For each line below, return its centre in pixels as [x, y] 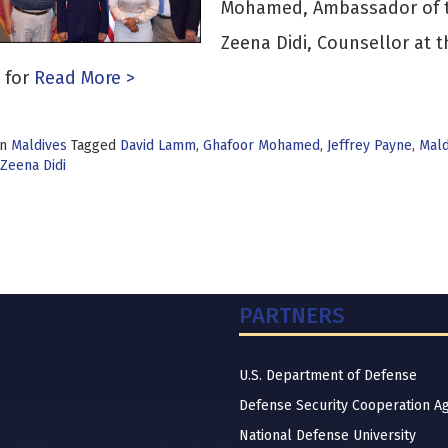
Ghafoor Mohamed [261, 145]
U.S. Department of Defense [328, 375]
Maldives [38, 145]
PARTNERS [292, 315]
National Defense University [327, 435]
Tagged [95, 145]
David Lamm [157, 145]
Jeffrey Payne [369, 145]
